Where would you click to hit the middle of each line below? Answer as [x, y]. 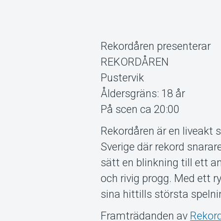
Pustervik [123, 78]
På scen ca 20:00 [140, 110]
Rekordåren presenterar [156, 46]
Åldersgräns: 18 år [143, 94]
